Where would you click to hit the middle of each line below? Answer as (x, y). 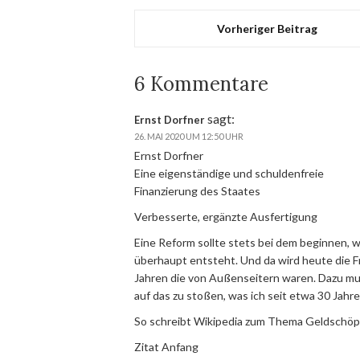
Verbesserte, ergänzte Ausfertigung (226, 217)
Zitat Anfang (166, 347)
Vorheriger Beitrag (268, 29)
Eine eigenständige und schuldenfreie (229, 173)
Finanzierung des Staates (197, 191)
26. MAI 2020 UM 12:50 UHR (189, 136)
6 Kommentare (201, 84)
